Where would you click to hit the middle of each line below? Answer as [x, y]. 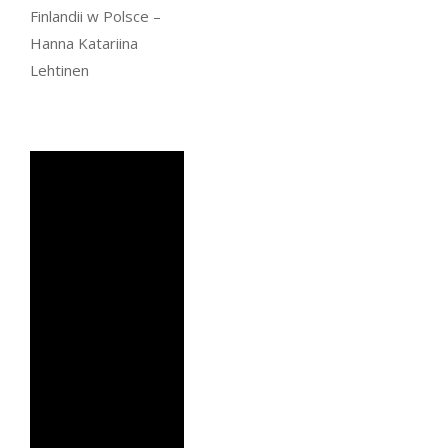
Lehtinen [59, 70]
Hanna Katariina [84, 43]
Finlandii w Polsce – [95, 16]
